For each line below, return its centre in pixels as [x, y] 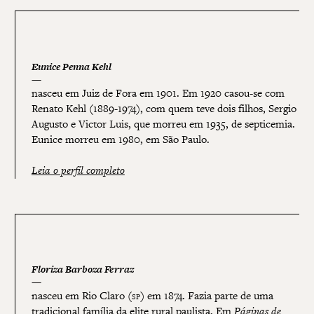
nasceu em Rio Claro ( [81, 296]
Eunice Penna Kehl [71, 67]
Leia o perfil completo [78, 170]
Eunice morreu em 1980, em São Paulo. [120, 139]
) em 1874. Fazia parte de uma [206, 296]
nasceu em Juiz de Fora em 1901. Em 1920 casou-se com [158, 93]
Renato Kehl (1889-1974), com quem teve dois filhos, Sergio [164, 109]
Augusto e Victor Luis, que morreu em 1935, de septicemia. [163, 124]
